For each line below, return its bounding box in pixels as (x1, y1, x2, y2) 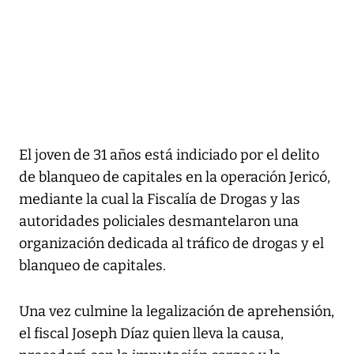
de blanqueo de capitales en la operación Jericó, (19, 168, 330, 186)
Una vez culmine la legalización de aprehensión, (19, 302, 334, 320)
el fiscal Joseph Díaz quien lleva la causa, (19, 324, 284, 342)
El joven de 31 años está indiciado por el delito (19, 145, 319, 164)
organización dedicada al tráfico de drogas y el (19, 234, 324, 252)
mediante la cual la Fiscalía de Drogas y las (19, 190, 300, 208)
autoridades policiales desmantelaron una (19, 212, 299, 230)
